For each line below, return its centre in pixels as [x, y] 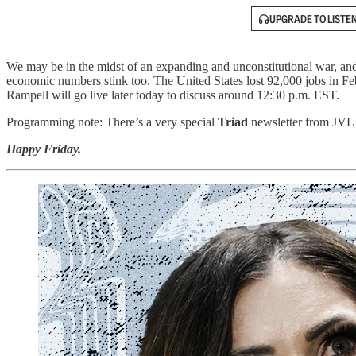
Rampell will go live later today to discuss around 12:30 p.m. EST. [173, 95]
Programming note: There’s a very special [112, 122]
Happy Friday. [44, 149]
